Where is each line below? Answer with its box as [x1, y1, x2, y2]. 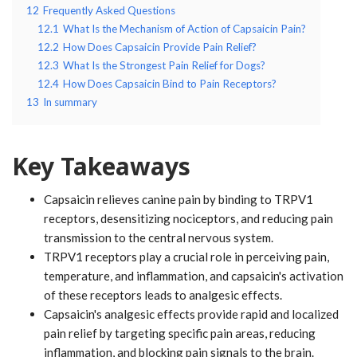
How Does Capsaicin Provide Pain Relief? [63, 40, 257, 53]
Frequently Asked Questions [43, 3, 175, 17]
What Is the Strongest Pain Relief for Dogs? [63, 58, 265, 72]
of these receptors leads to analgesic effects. [44, 287, 282, 302]
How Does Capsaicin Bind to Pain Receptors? [63, 76, 277, 90]
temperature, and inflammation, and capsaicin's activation [44, 268, 343, 283]
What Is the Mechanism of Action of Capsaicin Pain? [63, 22, 306, 35]
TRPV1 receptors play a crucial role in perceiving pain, [44, 249, 329, 264]
